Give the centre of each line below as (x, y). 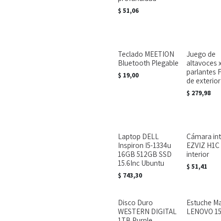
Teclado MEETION (146, 54)
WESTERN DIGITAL (147, 211)
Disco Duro (135, 202)
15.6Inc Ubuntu (141, 163)
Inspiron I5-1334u (145, 145)
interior (198, 154)
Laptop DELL (138, 136)
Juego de (201, 54)
